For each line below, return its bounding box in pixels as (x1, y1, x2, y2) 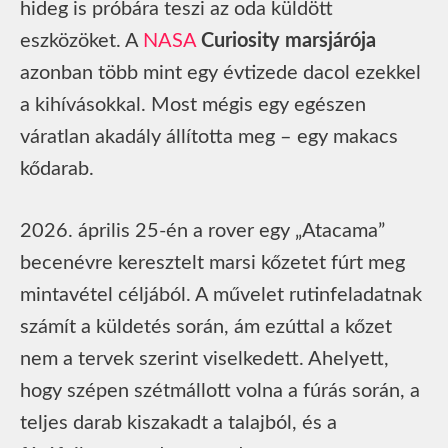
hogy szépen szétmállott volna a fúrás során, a (20, 380, 420, 401)
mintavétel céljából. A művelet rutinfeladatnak (20, 284, 422, 305)
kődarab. (20, 158, 94, 179)
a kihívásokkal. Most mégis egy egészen (20, 94, 366, 115)
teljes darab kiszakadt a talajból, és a (20, 412, 337, 433)
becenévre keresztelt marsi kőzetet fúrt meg (20, 252, 405, 273)
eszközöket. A (20, 30, 143, 51)
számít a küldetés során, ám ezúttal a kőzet (20, 316, 392, 337)
